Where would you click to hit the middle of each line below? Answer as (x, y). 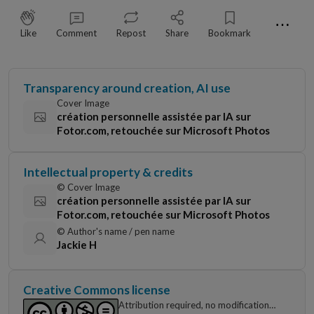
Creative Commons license (97, 290)
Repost (131, 33)
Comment (76, 33)
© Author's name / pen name (116, 231)
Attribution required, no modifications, (197, 305)
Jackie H (77, 245)
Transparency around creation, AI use (127, 88)
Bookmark (230, 33)
